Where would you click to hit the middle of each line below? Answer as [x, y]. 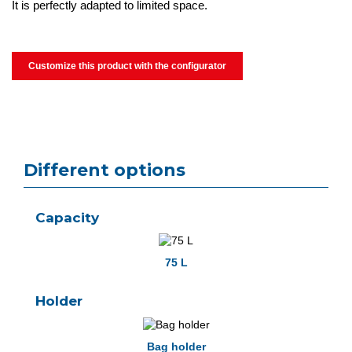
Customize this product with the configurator [127, 66]
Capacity [67, 218]
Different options [104, 170]
